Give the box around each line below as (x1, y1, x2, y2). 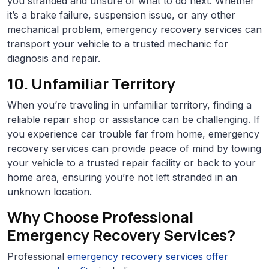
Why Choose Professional (7, 206, 193, 228)
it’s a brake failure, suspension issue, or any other (7, 8, 235, 21)
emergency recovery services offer (67, 250, 228, 262)
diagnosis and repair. (7, 52, 100, 64)
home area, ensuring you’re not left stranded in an (7, 171, 237, 183)
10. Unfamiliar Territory (7, 73, 175, 94)
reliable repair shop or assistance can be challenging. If (7, 113, 260, 125)
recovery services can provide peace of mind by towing (7, 142, 261, 154)
